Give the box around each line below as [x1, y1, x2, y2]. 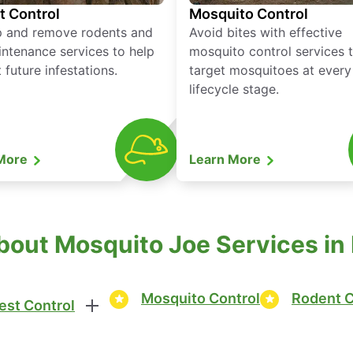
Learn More [189, 150, 264, 167]
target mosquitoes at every [189, 61, 351, 78]
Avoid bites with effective [189, 24, 342, 40]
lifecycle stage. [189, 80, 279, 97]
